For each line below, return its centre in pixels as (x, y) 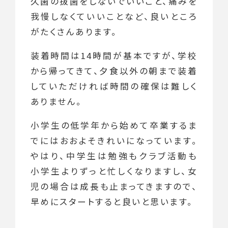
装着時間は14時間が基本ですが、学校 (114, 55)
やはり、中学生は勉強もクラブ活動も (114, 155)
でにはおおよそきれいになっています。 (114, 140)
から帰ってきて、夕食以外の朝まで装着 (114, 70)
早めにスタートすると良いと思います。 (112, 201)
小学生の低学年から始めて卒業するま (114, 125)
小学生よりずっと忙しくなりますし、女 (114, 171)
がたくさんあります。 (74, 32)
